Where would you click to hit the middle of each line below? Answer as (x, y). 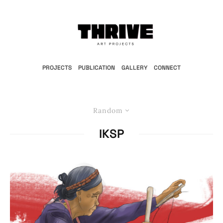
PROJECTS (57, 68)
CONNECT (167, 68)
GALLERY (134, 68)
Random (108, 111)
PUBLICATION (97, 68)
